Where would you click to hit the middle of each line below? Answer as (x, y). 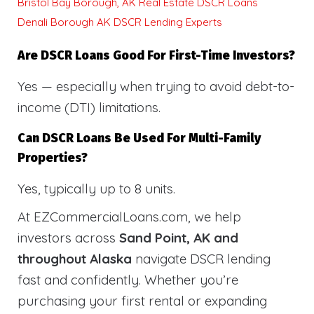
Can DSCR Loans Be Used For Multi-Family (139, 139)
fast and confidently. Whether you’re (128, 280)
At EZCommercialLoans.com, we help (129, 217)
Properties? (53, 158)
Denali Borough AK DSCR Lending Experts (120, 22)
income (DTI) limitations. (89, 108)
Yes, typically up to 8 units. (96, 189)
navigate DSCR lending (201, 259)
